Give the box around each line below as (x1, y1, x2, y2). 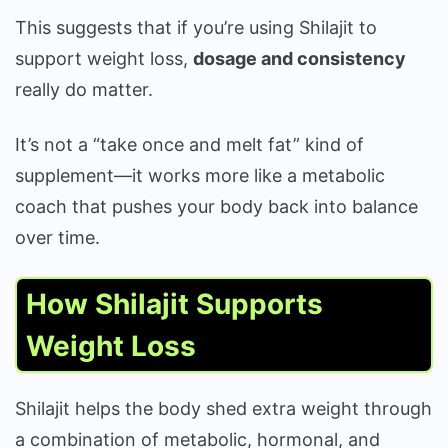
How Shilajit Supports (26, 287, 323, 322)
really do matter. (15, 79, 158, 101)
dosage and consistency (193, 48, 406, 70)
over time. (15, 227, 100, 249)
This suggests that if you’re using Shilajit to (15, 17, 377, 39)
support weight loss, (15, 48, 193, 70)
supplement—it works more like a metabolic (15, 165, 385, 187)
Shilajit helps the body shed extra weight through (15, 398, 432, 420)
